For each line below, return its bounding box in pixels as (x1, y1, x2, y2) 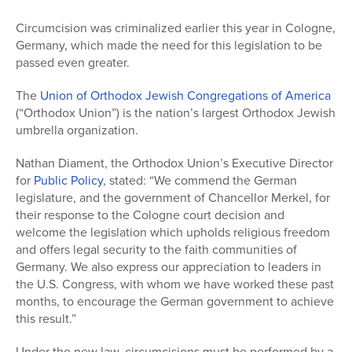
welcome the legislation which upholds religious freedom (16, 223, 330, 242)
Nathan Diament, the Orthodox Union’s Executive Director (16, 154, 333, 173)
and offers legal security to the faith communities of (16, 240, 297, 259)
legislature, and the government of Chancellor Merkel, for (16, 189, 330, 207)
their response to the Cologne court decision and (16, 206, 284, 225)
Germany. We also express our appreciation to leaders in (16, 258, 321, 277)
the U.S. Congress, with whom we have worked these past (16, 275, 334, 294)
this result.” (16, 310, 76, 328)
